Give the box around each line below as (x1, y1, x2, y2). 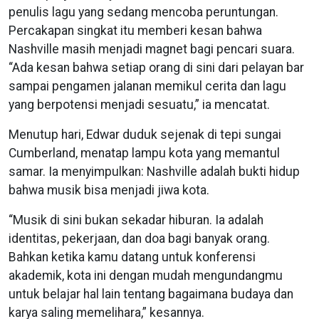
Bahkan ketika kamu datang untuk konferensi (9, 249, 256, 264)
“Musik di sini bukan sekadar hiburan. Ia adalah (9, 212, 263, 227)
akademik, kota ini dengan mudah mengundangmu (9, 268, 283, 283)
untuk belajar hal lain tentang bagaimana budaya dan (9, 286, 293, 301)
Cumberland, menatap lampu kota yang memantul (9, 145, 280, 160)
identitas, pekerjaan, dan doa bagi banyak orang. (9, 231, 270, 246)
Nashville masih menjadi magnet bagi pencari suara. (9, 41, 295, 56)
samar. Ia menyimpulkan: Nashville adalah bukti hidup (9, 164, 300, 179)
